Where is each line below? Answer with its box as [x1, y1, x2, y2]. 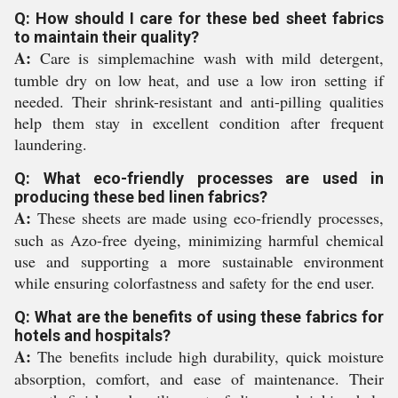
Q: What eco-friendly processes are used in [14, 169, 384, 187]
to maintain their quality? [14, 28, 199, 46]
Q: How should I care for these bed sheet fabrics [14, 9, 384, 28]
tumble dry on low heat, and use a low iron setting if [14, 69, 384, 91]
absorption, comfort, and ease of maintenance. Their [14, 368, 384, 389]
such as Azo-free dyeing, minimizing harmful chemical [14, 229, 384, 251]
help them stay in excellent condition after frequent [14, 112, 384, 133]
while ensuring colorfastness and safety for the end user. [14, 272, 375, 293]
